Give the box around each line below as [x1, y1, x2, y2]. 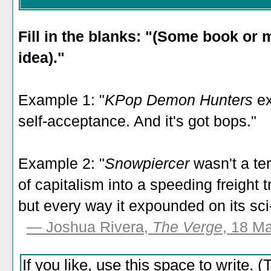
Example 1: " [18, 91, 105, 108]
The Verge [152, 218, 223, 235]
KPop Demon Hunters [105, 91, 253, 108]
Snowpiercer [105, 155, 194, 172]
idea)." [18, 49, 65, 66]
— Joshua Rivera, [27, 218, 152, 235]
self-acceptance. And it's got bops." [18, 113, 256, 129]
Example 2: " [18, 155, 105, 172]
